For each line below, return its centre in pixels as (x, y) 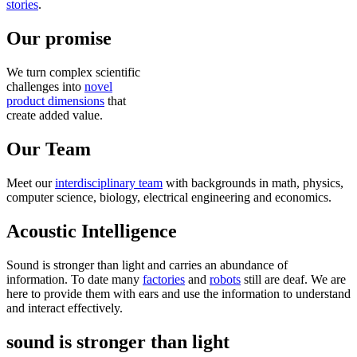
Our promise (59, 39)
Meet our (31, 182)
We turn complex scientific (73, 73)
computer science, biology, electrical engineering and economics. (169, 197)
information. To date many (75, 279)
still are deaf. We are (293, 279)
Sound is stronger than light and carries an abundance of (147, 265)
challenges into (45, 87)
